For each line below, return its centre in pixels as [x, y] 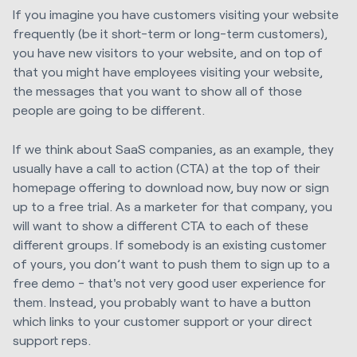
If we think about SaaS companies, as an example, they [173, 148]
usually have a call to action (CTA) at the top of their [167, 167]
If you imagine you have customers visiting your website [176, 14]
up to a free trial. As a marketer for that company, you [173, 206]
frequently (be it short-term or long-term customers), [170, 33]
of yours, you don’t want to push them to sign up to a [171, 263]
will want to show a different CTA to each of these [161, 225]
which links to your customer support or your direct [163, 320]
